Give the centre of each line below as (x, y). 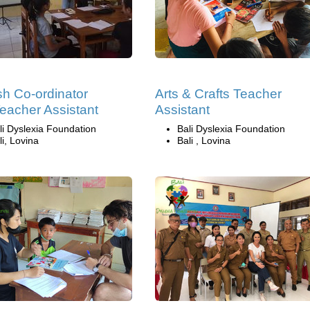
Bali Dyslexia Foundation (231, 128)
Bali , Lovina (204, 140)
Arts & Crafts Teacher (218, 93)
